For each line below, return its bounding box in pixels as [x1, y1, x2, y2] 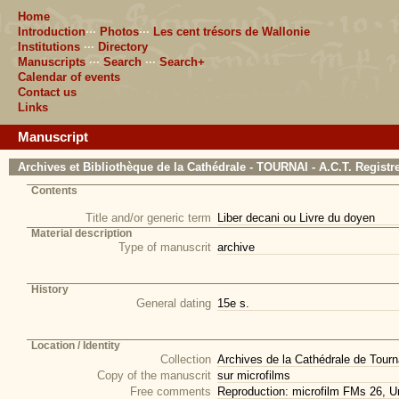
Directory [98, 40, 148, 53]
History [31, 284, 69, 295]
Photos [100, 25, 139, 38]
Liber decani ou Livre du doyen [217, 211, 375, 224]
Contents [31, 185, 77, 196]
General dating [136, 297, 211, 310]
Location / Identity [31, 340, 120, 351]
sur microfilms [217, 369, 290, 382]
